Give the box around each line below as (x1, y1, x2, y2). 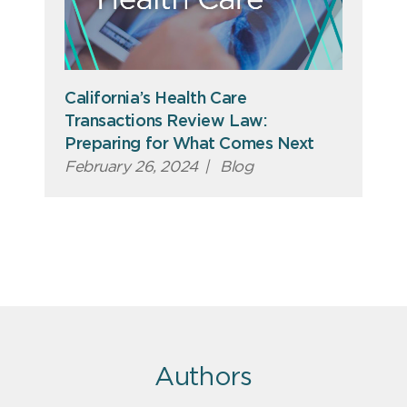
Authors (154, 365, 253, 392)
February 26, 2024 (65, 159, 198, 175)
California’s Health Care (65, 91, 247, 108)
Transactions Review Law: (65, 114, 267, 131)
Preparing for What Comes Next (65, 136, 314, 154)
